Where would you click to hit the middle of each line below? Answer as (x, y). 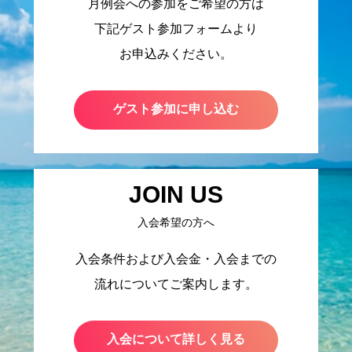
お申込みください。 (176, 54)
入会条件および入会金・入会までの (176, 259)
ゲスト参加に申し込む (176, 109)
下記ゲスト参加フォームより (176, 29)
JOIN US (176, 194)
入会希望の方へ (176, 222)
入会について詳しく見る (176, 339)
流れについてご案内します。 (176, 284)
